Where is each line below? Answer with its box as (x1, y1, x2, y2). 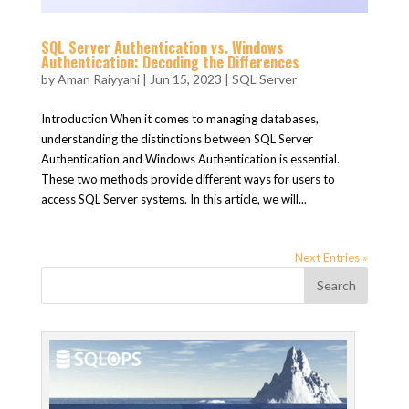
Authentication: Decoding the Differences (40, 50, 299, 73)
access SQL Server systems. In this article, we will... (40, 191, 307, 206)
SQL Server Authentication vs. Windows (40, 36, 284, 58)
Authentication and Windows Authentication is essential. (40, 151, 340, 166)
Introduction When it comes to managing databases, (40, 110, 319, 126)
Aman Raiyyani (57, 70, 140, 87)
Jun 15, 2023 (149, 70, 222, 87)
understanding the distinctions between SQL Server (40, 131, 313, 146)
